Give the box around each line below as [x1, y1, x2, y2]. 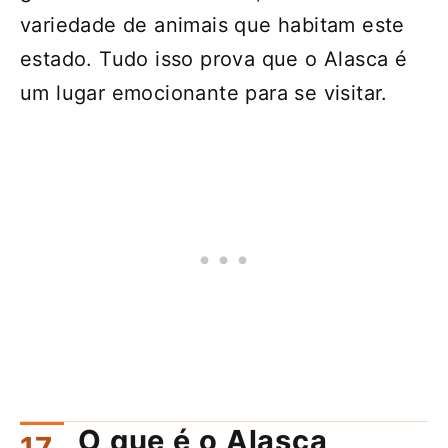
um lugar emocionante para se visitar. [20, 81, 388, 106]
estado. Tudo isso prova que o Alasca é [20, 47, 408, 72]
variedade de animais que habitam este [20, 13, 405, 38]
